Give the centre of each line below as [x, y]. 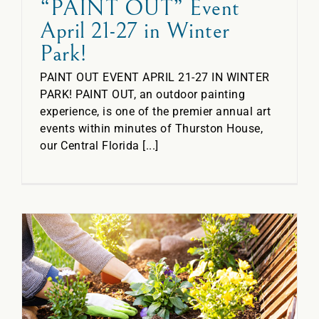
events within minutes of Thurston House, [151, 128]
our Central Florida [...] [99, 145]
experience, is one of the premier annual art [155, 111]
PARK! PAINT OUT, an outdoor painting [142, 94]
